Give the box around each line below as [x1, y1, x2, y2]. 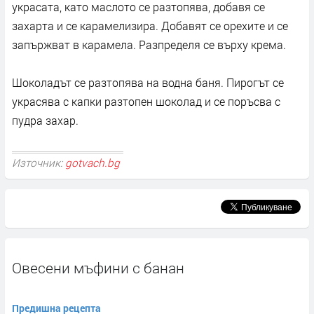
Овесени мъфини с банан [12, 258, 184, 278]
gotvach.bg [65, 155, 120, 170]
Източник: [12, 155, 65, 170]
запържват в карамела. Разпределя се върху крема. [12, 37, 286, 53]
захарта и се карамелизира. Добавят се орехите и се [12, 18, 288, 34]
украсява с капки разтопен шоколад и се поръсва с [12, 94, 280, 109]
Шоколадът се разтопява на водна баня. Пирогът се [12, 75, 284, 90]
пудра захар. [12, 113, 78, 128]
